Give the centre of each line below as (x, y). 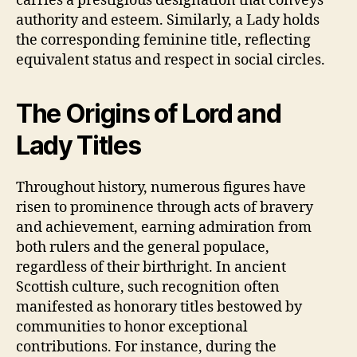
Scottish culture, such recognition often (148, 287)
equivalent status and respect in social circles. (171, 60)
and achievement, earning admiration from (164, 227)
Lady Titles (78, 145)
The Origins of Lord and (149, 113)
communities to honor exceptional (132, 327)
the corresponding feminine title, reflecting (163, 40)
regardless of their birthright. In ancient (151, 267)
